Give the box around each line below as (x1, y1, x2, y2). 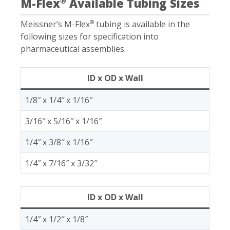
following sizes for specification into (21, 31, 159, 42)
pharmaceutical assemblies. (21, 43, 126, 54)
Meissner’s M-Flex (21, 18, 90, 30)
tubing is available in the (94, 18, 190, 30)
